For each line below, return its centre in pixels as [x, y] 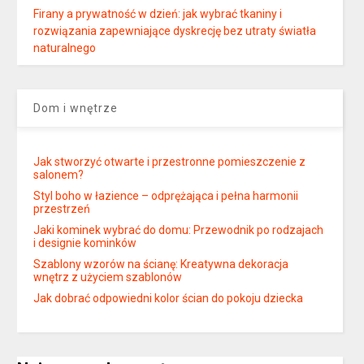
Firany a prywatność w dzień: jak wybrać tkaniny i [158, 14]
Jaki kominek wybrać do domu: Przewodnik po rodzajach [179, 230]
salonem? [59, 175]
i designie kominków [85, 243]
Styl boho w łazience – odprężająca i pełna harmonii [166, 196]
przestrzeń [62, 209]
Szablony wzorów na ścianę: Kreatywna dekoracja [161, 264]
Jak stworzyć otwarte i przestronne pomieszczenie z [170, 162]
